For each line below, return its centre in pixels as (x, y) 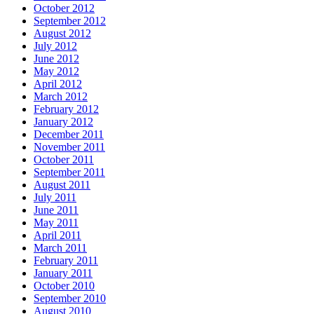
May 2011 (56, 223)
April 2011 (57, 235)
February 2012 (66, 109)
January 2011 (63, 273)
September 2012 (70, 21)
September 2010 (70, 299)
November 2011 (69, 147)
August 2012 (62, 34)
